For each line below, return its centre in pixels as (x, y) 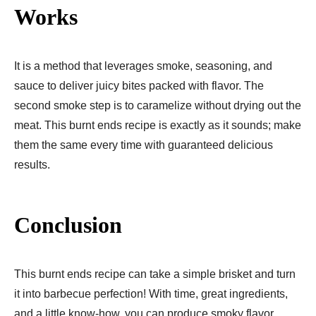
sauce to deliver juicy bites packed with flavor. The (139, 85)
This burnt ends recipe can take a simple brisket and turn (155, 274)
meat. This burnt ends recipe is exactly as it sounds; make (158, 125)
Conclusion (68, 225)
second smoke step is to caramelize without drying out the (158, 105)
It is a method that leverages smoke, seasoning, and (143, 66)
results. (32, 164)
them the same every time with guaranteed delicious (144, 145)
